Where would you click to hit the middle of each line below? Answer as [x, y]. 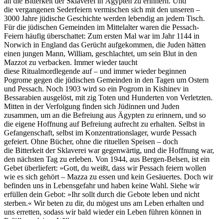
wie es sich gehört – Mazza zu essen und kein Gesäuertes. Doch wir [109, 176]
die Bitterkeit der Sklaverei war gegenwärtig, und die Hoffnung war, [109, 150]
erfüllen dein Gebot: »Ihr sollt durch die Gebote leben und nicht [102, 194]
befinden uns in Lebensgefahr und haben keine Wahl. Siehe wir [102, 185]
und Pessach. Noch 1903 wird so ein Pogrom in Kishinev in [96, 88]
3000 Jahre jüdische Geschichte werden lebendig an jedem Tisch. [105, 18]
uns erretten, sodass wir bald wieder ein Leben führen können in [103, 212]
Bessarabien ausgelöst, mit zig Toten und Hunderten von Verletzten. [108, 97]
